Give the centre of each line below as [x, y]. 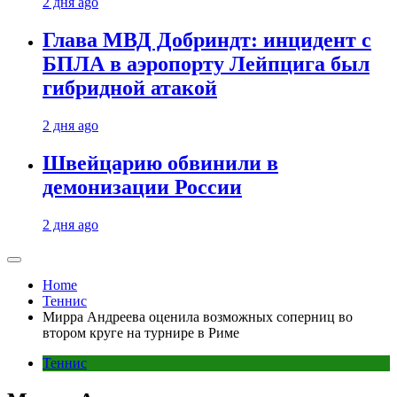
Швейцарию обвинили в [160, 163]
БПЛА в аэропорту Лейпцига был [206, 64]
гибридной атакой [130, 88]
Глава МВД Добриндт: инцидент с [207, 40]
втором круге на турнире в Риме [141, 333]
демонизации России [142, 187]
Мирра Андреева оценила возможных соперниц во [198, 317]
